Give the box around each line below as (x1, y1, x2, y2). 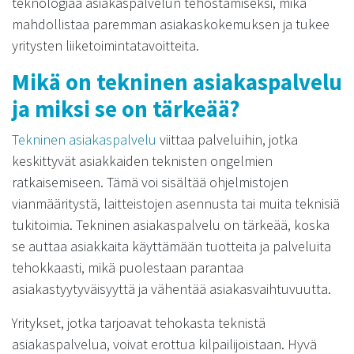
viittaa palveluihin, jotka (156, 130, 298, 149)
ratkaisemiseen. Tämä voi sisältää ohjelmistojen (12, 173, 288, 191)
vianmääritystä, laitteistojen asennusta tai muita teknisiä (12, 194, 340, 213)
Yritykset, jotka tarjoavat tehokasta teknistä (12, 314, 265, 332)
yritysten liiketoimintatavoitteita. (12, 36, 199, 55)
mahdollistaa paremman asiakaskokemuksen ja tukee (12, 15, 330, 33)
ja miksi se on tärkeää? (12, 95, 240, 123)
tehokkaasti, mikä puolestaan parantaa (12, 258, 243, 277)
